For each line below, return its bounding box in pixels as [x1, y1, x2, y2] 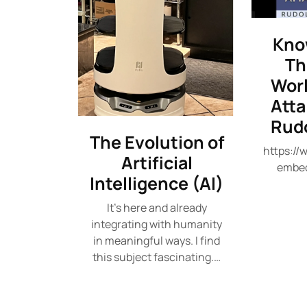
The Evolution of [89, 130, 224, 155]
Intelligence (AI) [90, 171, 224, 196]
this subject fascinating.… [93, 249, 221, 265]
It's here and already [106, 200, 207, 216]
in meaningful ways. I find [93, 233, 221, 249]
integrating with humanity [91, 217, 223, 232]
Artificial [121, 151, 193, 175]
